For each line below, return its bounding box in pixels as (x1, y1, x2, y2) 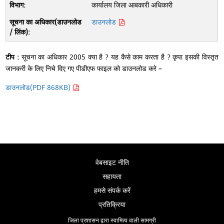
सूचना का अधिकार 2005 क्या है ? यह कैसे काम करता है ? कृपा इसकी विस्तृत (21, 52, 218, 62)
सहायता (102, 171, 121, 182)
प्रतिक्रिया (98, 199, 125, 210)
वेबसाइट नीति (95, 157, 129, 168)
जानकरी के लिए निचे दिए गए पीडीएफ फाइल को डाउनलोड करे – (5, 63, 162, 74)
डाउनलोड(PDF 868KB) (5, 82, 73, 93)
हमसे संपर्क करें (93, 185, 130, 196)
